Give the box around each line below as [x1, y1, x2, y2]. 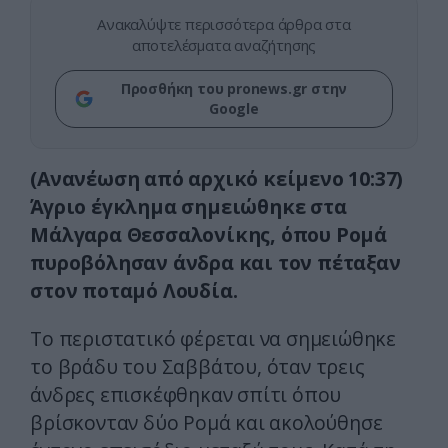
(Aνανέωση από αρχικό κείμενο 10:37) [30, 165, 404, 193]
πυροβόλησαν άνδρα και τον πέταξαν [30, 249, 401, 277]
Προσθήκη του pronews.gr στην [120, 79, 348, 99]
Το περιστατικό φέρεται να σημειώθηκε [30, 325, 396, 353]
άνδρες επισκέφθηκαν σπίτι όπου [30, 381, 342, 409]
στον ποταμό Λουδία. [30, 277, 238, 305]
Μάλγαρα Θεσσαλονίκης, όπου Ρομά [30, 221, 387, 249]
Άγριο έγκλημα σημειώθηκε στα [30, 193, 347, 221]
